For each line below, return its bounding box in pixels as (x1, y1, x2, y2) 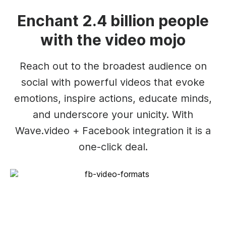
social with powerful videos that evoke (21, 76, 205, 88)
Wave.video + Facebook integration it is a (15, 124, 211, 137)
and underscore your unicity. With (33, 108, 193, 121)
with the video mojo (40, 30, 186, 49)
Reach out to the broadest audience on (19, 60, 207, 72)
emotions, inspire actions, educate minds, (14, 92, 212, 104)
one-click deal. (78, 140, 148, 153)
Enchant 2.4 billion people (17, 11, 209, 30)
